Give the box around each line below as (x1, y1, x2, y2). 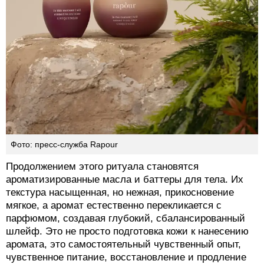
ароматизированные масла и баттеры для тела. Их (6, 174, 243, 186)
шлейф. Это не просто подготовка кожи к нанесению (6, 226, 249, 237)
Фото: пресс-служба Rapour (11, 140, 118, 150)
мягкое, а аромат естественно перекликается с (6, 200, 222, 212)
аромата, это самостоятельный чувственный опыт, (6, 239, 241, 250)
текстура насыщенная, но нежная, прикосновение (6, 187, 234, 199)
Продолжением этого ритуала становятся (6, 161, 199, 173)
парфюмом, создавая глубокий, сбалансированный (6, 213, 245, 225)
